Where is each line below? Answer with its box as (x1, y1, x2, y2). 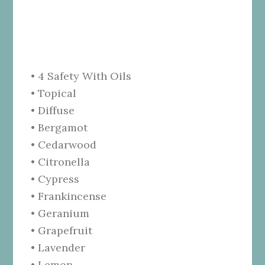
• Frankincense (31, 189, 107, 203)
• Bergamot (31, 120, 88, 134)
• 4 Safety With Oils (31, 69, 132, 83)
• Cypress (31, 172, 80, 186)
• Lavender (31, 240, 86, 254)
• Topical (31, 86, 77, 100)
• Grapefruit (31, 223, 93, 237)
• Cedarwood (31, 137, 97, 151)
